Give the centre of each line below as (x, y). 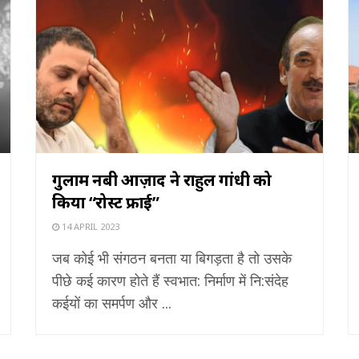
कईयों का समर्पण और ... (112, 303)
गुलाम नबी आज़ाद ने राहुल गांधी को (162, 179)
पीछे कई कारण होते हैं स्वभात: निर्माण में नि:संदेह (170, 280)
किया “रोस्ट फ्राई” (106, 202)
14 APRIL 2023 (89, 226)
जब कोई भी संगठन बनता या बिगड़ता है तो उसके (172, 258)
